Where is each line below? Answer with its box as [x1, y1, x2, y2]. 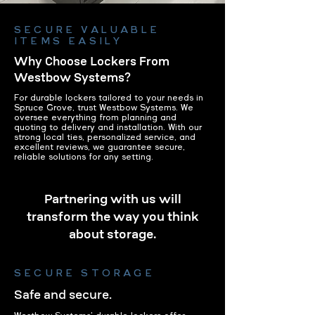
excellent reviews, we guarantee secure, [14, 142, 185, 153]
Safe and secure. [14, 286, 112, 304]
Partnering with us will [44, 191, 181, 208]
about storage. [69, 226, 156, 243]
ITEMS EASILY [14, 35, 123, 48]
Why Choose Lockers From [14, 53, 169, 70]
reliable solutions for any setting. [14, 152, 153, 162]
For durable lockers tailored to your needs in [14, 93, 203, 103]
